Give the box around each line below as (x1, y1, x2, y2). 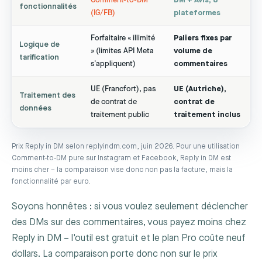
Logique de (19, 40, 60, 49)
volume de (174, 46, 212, 56)
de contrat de (91, 97, 137, 106)
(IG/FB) (91, 8, 115, 18)
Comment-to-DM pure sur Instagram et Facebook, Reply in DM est (12, 153, 231, 163)
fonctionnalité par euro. (12, 177, 91, 186)
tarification (19, 53, 59, 62)
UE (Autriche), (174, 84, 226, 94)
